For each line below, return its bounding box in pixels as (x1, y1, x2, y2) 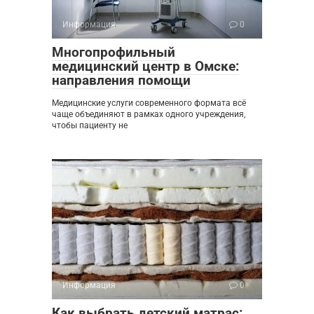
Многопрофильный (52, 43, 175, 60)
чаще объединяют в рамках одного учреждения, (52, 109, 245, 119)
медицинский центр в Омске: (52, 57, 239, 74)
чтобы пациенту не (52, 120, 128, 130)
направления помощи (52, 71, 191, 88)
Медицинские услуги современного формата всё (52, 97, 246, 108)
